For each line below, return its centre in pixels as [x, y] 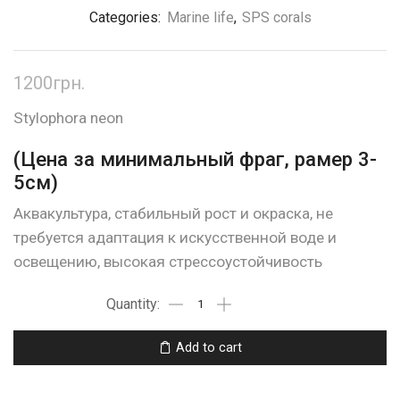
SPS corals [276, 17]
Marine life [200, 17]
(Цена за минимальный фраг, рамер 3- [195, 158]
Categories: [126, 17]
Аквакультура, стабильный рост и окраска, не [173, 213]
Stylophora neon [68, 117]
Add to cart [208, 348]
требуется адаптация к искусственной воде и [175, 237]
